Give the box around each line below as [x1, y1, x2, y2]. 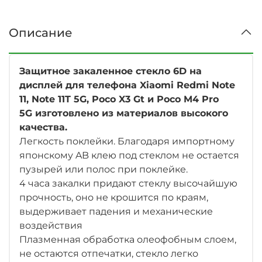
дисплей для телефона [19, 79, 140, 91]
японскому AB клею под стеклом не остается [19, 149, 239, 161]
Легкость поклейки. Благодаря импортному [19, 135, 235, 147]
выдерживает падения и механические [19, 205, 213, 217]
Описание [9, 25, 73, 40]
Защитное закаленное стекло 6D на [19, 65, 202, 77]
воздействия [19, 219, 82, 231]
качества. [19, 121, 67, 133]
